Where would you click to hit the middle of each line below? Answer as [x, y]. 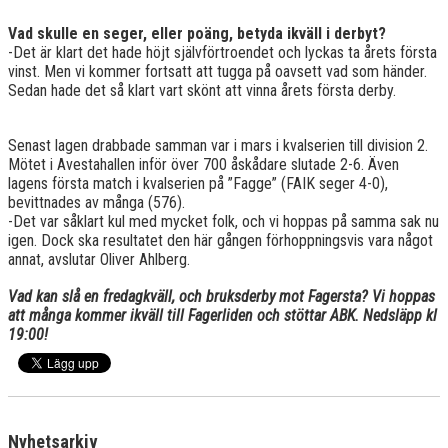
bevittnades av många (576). [96, 203]
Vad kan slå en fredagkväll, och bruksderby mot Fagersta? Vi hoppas [221, 297]
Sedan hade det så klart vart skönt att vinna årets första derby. [202, 91]
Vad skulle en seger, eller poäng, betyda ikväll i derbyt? [197, 34]
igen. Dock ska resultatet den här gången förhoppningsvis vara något [220, 241]
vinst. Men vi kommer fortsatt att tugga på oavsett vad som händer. [217, 72]
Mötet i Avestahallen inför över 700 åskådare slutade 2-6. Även [203, 165]
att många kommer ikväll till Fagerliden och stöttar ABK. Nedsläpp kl [222, 316]
